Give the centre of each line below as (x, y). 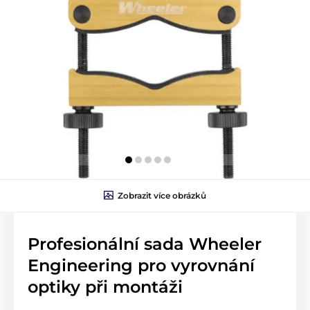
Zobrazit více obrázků (162, 195)
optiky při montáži (105, 286)
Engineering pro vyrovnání (141, 265)
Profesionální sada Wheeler (145, 244)
